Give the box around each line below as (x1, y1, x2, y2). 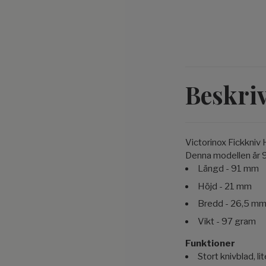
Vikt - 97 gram (198, 216, 256, 227)
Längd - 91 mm (198, 163, 259, 174)
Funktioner (185, 237, 235, 249)
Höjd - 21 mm (198, 180, 252, 192)
